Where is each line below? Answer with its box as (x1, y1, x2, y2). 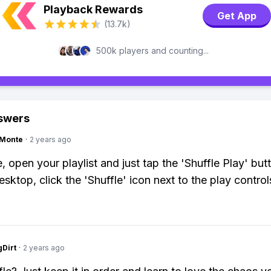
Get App (217, 8, 257, 24)
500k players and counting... (96, 45, 209, 56)
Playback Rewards (44, 3, 143, 16)
